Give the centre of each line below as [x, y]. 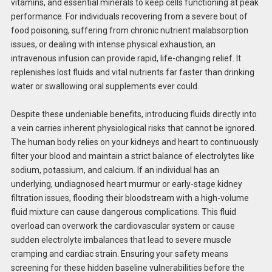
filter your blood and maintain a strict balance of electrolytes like [132, 156]
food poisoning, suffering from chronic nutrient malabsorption [129, 30]
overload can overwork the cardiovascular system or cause [123, 226]
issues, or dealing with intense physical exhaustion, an [113, 44]
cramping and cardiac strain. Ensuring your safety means [119, 254]
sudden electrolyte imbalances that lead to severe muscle [121, 240]
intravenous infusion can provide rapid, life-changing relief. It [126, 58]
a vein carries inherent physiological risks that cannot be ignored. [133, 128]
